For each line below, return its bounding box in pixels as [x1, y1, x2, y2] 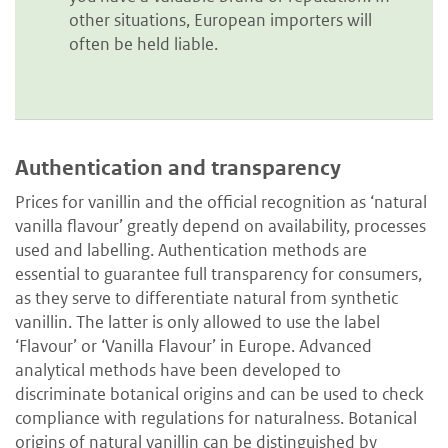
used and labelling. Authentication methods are [15, 239, 367, 262]
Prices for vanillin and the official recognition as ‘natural [15, 191, 427, 214]
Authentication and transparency [15, 155, 341, 182]
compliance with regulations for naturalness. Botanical [15, 407, 417, 430]
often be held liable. [69, 33, 218, 56]
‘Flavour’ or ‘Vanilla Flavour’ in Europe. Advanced [15, 335, 372, 358]
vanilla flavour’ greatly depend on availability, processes [15, 215, 426, 238]
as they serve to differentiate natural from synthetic [15, 287, 398, 310]
